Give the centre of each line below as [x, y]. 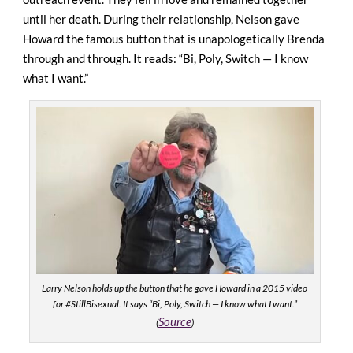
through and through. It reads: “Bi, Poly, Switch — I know [165, 58]
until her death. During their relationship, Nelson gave [161, 19]
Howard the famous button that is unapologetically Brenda [174, 38]
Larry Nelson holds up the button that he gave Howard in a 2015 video [175, 288]
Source [175, 322]
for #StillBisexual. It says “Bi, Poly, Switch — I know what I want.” [175, 304]
